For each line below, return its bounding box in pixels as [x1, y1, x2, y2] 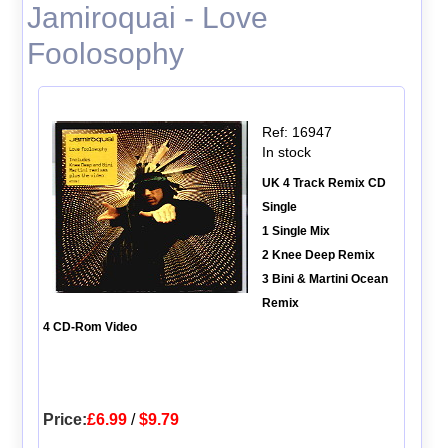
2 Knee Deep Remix [261, 247, 375, 262]
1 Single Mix [261, 223, 330, 238]
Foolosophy [26, 37, 184, 70]
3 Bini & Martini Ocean [261, 271, 388, 286]
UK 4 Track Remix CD [261, 175, 386, 190]
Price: [42, 410, 87, 428]
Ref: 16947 [261, 123, 332, 140]
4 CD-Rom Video [42, 319, 137, 334]
